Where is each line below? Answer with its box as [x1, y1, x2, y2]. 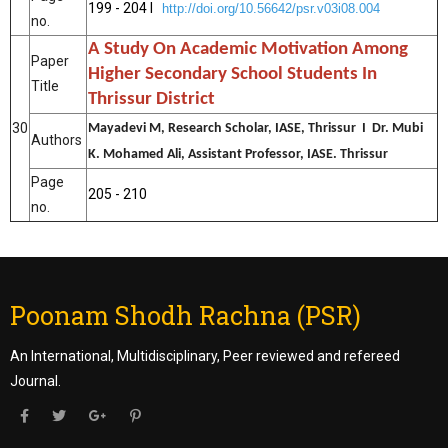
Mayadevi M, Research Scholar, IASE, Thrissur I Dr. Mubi [88, 121, 423, 136]
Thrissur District [88, 90, 215, 109]
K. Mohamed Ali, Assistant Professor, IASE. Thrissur [88, 147, 388, 162]
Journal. [10, 373, 61, 389]
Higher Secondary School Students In [88, 65, 377, 84]
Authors [31, 132, 82, 148]
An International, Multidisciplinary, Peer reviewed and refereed [10, 348, 400, 364]
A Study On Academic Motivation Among [88, 40, 408, 59]
